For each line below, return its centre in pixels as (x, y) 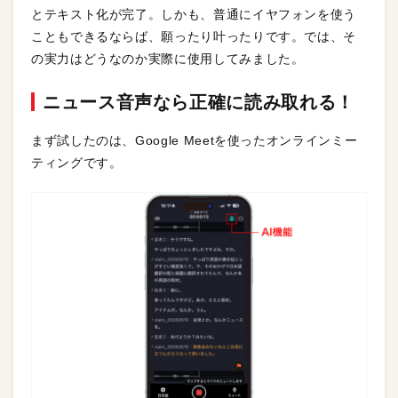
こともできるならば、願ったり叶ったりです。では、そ (194, 36)
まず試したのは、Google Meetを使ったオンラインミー (195, 140)
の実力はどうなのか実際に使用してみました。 (168, 58)
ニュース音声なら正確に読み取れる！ (199, 102)
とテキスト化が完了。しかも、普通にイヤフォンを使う (194, 14)
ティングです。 (77, 162)
